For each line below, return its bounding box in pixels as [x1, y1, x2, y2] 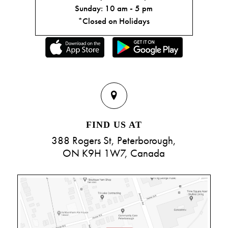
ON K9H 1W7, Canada [63, 146, 165, 160]
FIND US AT [85, 119, 142, 130]
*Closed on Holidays [78, 15, 150, 26]
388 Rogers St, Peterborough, [51, 133, 177, 147]
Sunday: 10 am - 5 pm [75, 2, 153, 14]
